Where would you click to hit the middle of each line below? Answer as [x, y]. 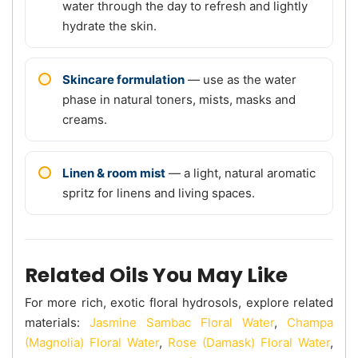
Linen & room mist [114, 173]
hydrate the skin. [109, 26]
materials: [57, 322]
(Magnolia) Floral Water [92, 342]
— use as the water [241, 79]
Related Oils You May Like [156, 275]
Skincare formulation [123, 79]
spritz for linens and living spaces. [159, 193]
